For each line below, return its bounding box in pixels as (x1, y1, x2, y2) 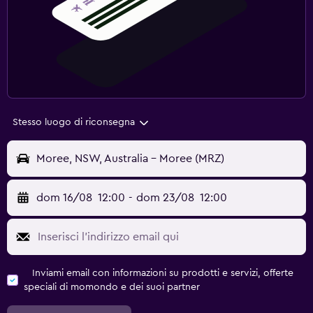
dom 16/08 (36, 192, 92, 204)
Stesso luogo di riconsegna (13, 117, 135, 128)
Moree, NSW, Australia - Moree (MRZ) (36, 153, 224, 165)
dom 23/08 (136, 192, 194, 204)
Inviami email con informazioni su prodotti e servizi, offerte (32, 268, 293, 279)
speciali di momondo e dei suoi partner (24, 282, 200, 293)
